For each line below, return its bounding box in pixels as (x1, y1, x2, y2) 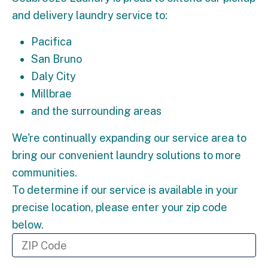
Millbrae (31, 87, 72, 100)
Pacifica (31, 35, 72, 48)
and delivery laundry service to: (12, 9, 167, 22)
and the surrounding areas (31, 105, 162, 118)
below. (12, 218, 44, 232)
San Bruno (31, 53, 82, 66)
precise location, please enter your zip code (12, 201, 227, 214)
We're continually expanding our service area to (12, 132, 246, 145)
